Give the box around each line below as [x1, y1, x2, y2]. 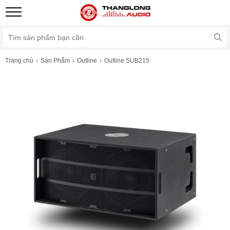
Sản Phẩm [41, 57, 70, 64]
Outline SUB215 [104, 57, 149, 64]
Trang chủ [5, 57, 33, 64]
